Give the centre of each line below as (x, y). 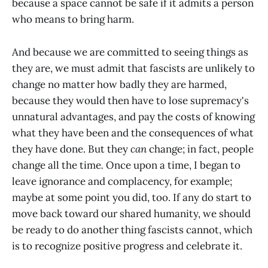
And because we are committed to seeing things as (130, 52)
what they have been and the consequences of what (133, 133)
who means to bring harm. (73, 19)
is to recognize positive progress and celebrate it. (127, 246)
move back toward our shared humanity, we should (131, 213)
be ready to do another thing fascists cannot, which (132, 229)
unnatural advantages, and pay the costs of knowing (133, 116)
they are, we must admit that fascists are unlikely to (133, 68)
